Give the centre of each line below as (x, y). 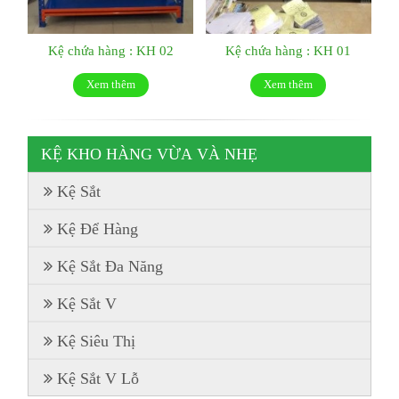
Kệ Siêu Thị (97, 342)
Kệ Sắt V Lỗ (98, 379)
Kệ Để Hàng (98, 229)
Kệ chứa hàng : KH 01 (289, 51)
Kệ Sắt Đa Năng (110, 267)
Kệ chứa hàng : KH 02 (110, 51)
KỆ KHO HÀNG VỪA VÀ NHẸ (150, 155)
